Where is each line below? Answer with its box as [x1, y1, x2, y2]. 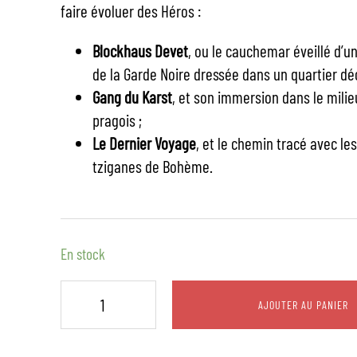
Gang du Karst [92, 87, 172, 107]
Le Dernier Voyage [92, 133, 196, 153]
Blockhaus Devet [92, 41, 188, 61]
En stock [60, 245, 105, 263]
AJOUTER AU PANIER [257, 297, 348, 312]
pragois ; [92, 110, 142, 130]
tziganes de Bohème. [92, 156, 213, 176]
